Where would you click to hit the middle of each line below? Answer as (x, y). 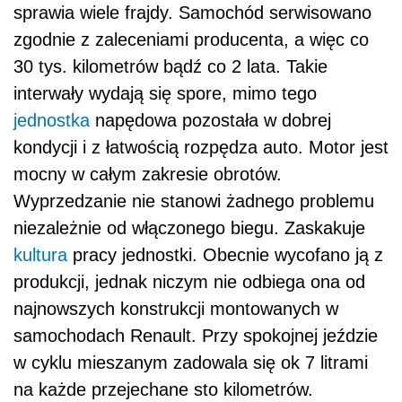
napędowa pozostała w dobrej (210, 120)
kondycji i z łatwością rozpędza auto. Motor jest (201, 147)
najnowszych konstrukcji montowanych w (176, 309)
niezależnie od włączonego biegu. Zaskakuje (189, 228)
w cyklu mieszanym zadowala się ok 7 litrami (191, 363)
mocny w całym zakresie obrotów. (148, 174)
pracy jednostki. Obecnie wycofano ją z (225, 255)
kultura (40, 255)
